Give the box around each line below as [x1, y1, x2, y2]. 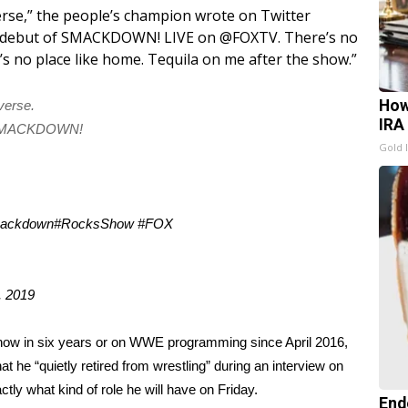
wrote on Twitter [195, 5, 311, 25]
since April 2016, [247, 334, 348, 350]
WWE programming [129, 334, 247, 350]
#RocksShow [54, 216, 134, 231]
